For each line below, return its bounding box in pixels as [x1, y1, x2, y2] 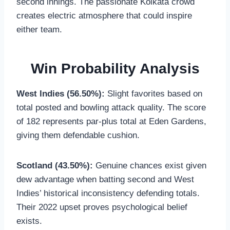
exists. [16, 216, 42, 226]
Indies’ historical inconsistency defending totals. [16, 188, 200, 198]
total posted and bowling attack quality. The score [16, 102, 206, 112]
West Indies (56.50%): [16, 88, 105, 99]
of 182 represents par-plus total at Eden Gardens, [16, 116, 206, 126]
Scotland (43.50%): [16, 160, 93, 170]
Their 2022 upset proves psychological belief [16, 202, 187, 212]
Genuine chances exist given [93, 160, 206, 170]
